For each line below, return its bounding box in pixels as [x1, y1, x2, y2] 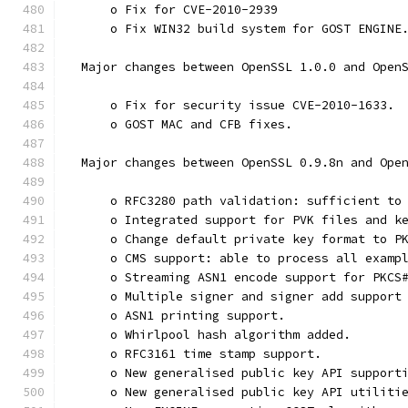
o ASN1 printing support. [66, 308, 285, 323]
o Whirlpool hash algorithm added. [66, 327, 351, 342]
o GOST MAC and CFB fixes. [66, 117, 292, 132]
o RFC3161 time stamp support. [66, 346, 321, 362]
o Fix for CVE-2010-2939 [66, 2, 278, 17]
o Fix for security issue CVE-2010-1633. [66, 97, 394, 113]
